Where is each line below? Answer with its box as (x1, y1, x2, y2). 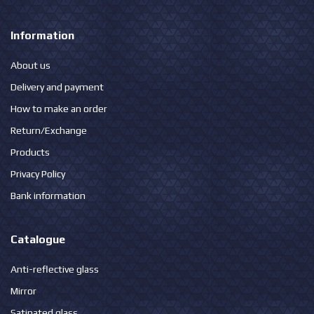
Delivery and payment (11, 81, 104, 93)
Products (11, 146, 50, 158)
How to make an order (11, 103, 107, 115)
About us (11, 60, 50, 71)
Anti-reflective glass (11, 264, 99, 275)
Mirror (11, 285, 36, 297)
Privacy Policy (11, 168, 65, 180)
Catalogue (11, 233, 65, 247)
